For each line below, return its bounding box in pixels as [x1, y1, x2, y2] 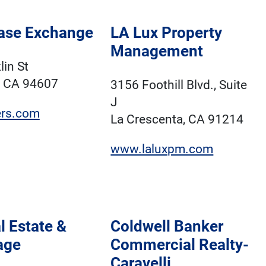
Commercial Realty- [110, 235, 249, 254]
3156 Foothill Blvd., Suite [110, 77, 248, 92]
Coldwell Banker [110, 217, 224, 235]
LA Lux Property [110, 24, 223, 42]
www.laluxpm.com [110, 141, 214, 156]
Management [110, 42, 204, 61]
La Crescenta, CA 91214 [110, 112, 244, 126]
